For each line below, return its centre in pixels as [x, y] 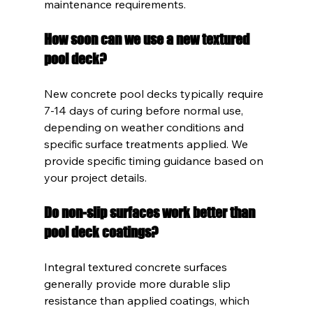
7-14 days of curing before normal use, [145, 110]
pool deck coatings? [101, 232]
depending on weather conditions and [145, 127]
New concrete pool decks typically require [155, 93]
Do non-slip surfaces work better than [151, 212]
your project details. [95, 177]
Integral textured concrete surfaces [137, 267]
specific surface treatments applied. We [147, 144]
